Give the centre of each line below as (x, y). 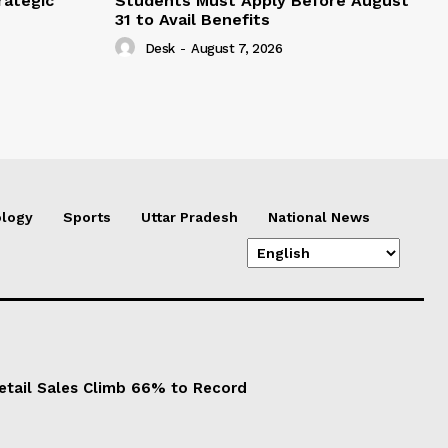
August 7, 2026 (236, 49)
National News (319, 217)
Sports (87, 217)
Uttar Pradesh (189, 217)
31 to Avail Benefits (192, 20)
